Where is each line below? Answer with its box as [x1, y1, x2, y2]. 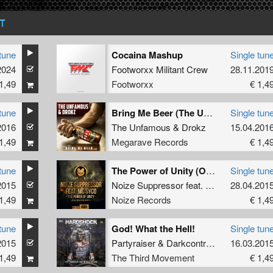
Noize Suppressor [111, 179, 183, 192]
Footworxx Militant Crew [111, 63, 208, 76]
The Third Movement [111, 251, 194, 264]
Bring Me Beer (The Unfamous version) [203, 106, 213, 119]
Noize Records [111, 193, 171, 207]
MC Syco [205, 179, 243, 192]
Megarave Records [111, 135, 188, 149]
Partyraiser [111, 236, 155, 250]
